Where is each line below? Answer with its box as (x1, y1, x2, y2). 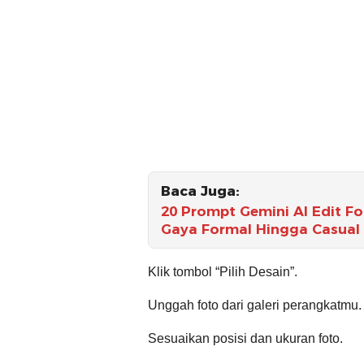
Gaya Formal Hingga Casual (161, 220, 360, 237)
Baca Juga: (161, 182, 240, 199)
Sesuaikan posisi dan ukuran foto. (148, 331, 343, 345)
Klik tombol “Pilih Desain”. (148, 264, 297, 279)
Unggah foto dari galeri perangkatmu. (148, 297, 362, 312)
